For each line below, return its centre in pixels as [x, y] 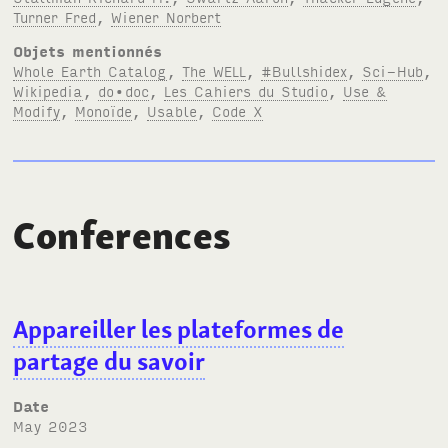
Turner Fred [55, 16]
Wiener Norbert [166, 16]
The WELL [214, 70]
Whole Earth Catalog [90, 70]
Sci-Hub [393, 70]
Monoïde [104, 110]
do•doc [124, 90]
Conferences [122, 235]
